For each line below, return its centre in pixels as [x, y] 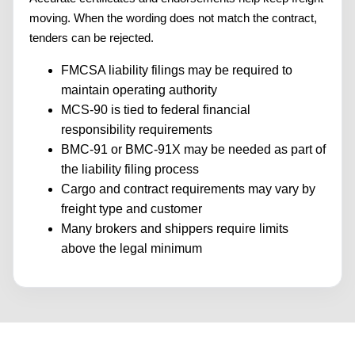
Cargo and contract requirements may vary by [188, 189]
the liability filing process [130, 170]
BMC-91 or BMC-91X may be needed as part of [193, 150]
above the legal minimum [132, 249]
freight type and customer [132, 209]
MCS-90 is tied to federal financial [156, 110]
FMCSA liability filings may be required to [177, 71]
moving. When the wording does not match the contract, [173, 18]
